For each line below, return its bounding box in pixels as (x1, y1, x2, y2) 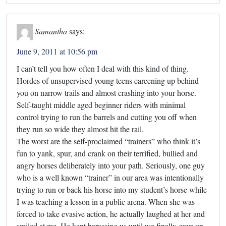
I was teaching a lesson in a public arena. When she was (17, 196, 195, 207)
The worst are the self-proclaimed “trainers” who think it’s (17, 135, 200, 146)
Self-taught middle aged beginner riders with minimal (17, 99, 186, 110)
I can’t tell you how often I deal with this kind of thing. (17, 63, 189, 74)
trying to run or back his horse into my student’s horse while (17, 184, 207, 195)
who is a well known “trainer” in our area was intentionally (17, 172, 204, 183)
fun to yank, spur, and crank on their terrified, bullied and (17, 147, 198, 158)
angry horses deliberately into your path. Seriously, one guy (17, 159, 205, 171)
